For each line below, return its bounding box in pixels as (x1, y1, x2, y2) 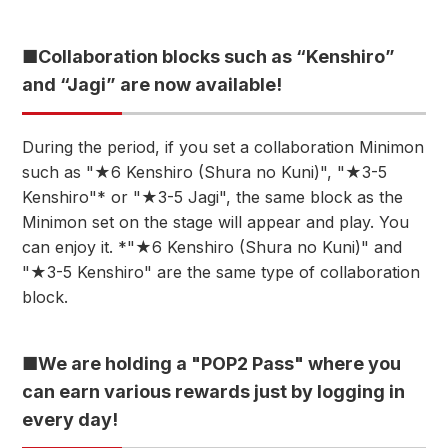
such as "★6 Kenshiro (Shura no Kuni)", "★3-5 (22, 162, 387, 182)
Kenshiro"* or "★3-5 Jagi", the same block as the (22, 187, 403, 207)
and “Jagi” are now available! (22, 74, 282, 95)
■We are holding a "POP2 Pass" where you (22, 353, 401, 374)
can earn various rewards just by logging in (22, 381, 405, 402)
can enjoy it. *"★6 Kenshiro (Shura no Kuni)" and (22, 237, 402, 257)
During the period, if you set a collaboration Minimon (22, 137, 424, 157)
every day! (22, 409, 118, 430)
